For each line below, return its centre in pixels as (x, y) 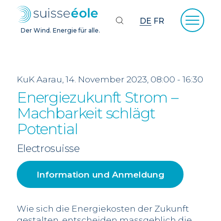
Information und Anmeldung (100, 175)
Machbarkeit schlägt (86, 113)
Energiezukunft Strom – (97, 97)
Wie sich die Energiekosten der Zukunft (103, 208)
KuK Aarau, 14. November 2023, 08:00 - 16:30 (110, 79)
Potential (47, 129)
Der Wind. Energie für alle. (61, 31)
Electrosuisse (48, 148)
